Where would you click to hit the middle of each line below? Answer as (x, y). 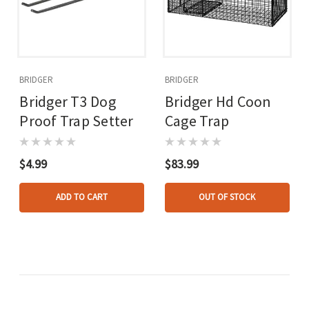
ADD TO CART (82, 197)
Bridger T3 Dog (68, 101)
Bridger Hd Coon (218, 101)
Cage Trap (197, 120)
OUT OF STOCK (227, 197)
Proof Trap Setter (77, 120)
